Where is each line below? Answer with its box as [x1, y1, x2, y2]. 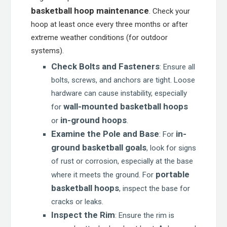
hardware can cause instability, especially [51, 89, 187, 98]
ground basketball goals [51, 142, 146, 153]
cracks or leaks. [51, 197, 103, 206]
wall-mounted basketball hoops [63, 101, 188, 111]
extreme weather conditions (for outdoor [31, 33, 168, 42]
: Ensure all [160, 62, 195, 71]
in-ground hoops [60, 115, 127, 125]
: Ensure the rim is [115, 211, 174, 220]
